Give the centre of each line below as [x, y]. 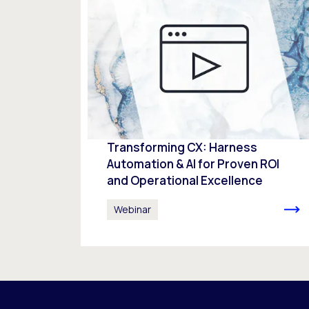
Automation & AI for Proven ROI [193, 164]
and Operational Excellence [185, 181]
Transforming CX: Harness [182, 148]
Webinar [132, 209]
